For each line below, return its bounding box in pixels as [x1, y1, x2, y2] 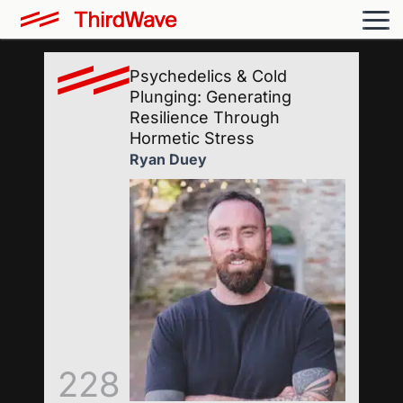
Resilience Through [130, 108, 280, 127]
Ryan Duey [130, 150, 207, 168]
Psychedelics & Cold [130, 67, 287, 85]
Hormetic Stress [130, 129, 255, 148]
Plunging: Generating [130, 87, 291, 106]
